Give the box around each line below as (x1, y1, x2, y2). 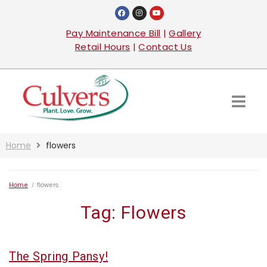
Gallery (169, 27, 201, 39)
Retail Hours (74, 41, 131, 53)
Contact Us (138, 41, 193, 53)
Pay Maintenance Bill (66, 27, 161, 39)
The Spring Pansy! (9, 249, 108, 264)
